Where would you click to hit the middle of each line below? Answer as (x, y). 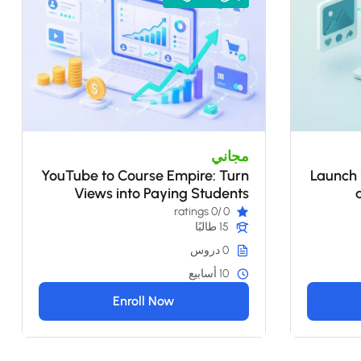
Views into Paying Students (161, 194)
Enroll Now (144, 301)
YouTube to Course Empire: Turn (145, 176)
